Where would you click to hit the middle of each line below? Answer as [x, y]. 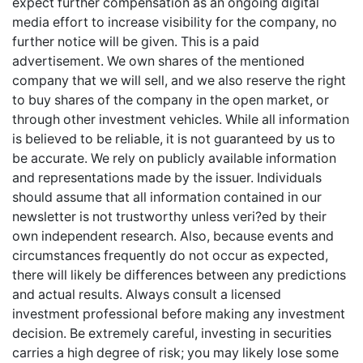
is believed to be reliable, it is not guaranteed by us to [174, 139]
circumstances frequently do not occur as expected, [170, 256]
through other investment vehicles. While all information [181, 120]
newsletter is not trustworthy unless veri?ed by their [169, 217]
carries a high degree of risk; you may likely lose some [175, 353]
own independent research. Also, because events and [173, 236]
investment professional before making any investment [179, 314]
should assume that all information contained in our [167, 197]
